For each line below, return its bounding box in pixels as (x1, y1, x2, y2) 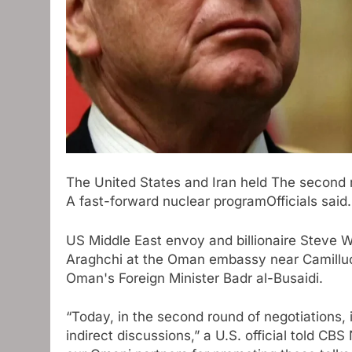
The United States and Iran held (66, 174, 271, 191)
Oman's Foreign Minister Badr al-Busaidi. (66, 269, 323, 286)
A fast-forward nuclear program (66, 193, 266, 210)
